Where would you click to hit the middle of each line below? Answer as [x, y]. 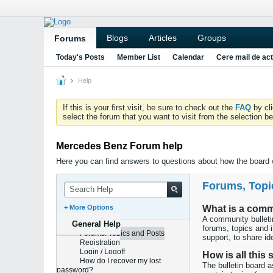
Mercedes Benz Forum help [119, 146]
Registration [100, 243]
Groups [212, 38]
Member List [139, 57]
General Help [96, 224]
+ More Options [89, 207]
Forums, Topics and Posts [122, 233]
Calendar [188, 57]
